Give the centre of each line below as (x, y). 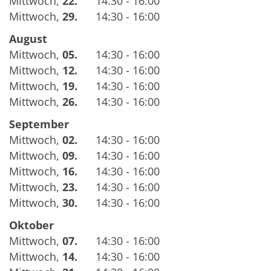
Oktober (31, 225)
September (39, 124)
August (28, 38)
